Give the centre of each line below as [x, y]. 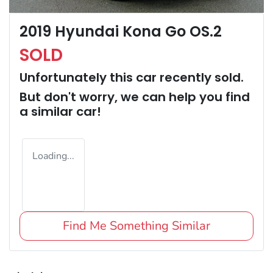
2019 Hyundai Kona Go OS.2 [121, 32]
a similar [48, 112]
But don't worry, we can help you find [135, 97]
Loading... [53, 156]
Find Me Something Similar [136, 226]
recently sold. [200, 78]
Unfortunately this [78, 78]
